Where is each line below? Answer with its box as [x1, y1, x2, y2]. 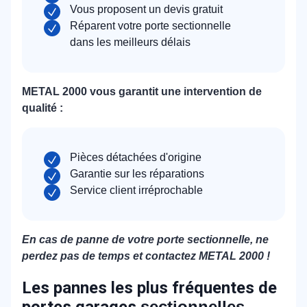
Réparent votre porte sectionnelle [70, 19, 231, 32]
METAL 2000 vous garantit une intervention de [22, 85, 262, 97]
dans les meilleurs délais [70, 36, 191, 48]
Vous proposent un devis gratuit [70, 3, 223, 15]
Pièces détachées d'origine [70, 151, 201, 163]
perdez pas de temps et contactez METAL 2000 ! [22, 249, 270, 262]
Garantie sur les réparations [70, 167, 204, 180]
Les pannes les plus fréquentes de [22, 278, 277, 297]
